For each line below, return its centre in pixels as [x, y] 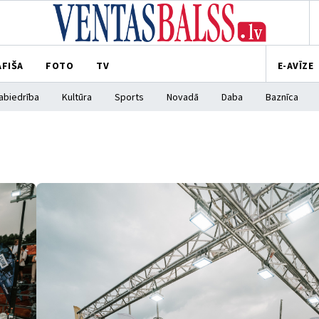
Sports [129, 98]
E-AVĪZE [295, 66]
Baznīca [282, 98]
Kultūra [77, 98]
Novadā [182, 98]
